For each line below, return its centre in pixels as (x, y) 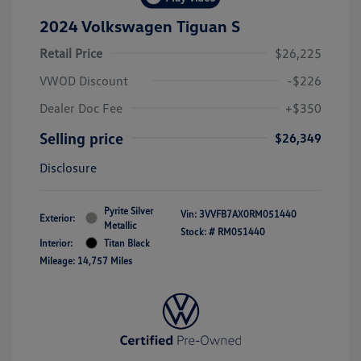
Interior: (56, 243)
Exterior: (57, 218)
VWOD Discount (84, 80)
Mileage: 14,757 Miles (86, 260)
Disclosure (68, 167)
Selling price (81, 137)
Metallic (120, 225)
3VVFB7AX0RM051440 (248, 214)
